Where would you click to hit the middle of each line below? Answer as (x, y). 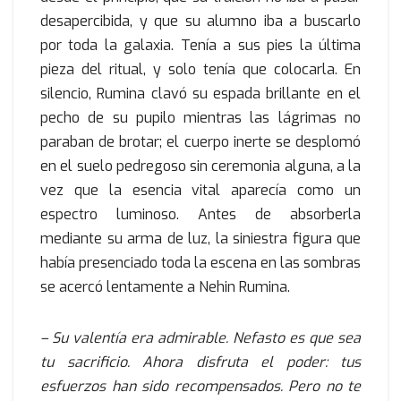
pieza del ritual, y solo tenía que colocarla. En (200, 70)
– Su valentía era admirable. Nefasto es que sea (200, 338)
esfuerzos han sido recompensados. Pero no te (200, 387)
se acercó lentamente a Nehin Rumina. (165, 287)
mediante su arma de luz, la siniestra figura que (200, 239)
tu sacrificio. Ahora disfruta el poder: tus (200, 363)
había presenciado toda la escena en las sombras (200, 263)
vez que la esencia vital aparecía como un (200, 191)
